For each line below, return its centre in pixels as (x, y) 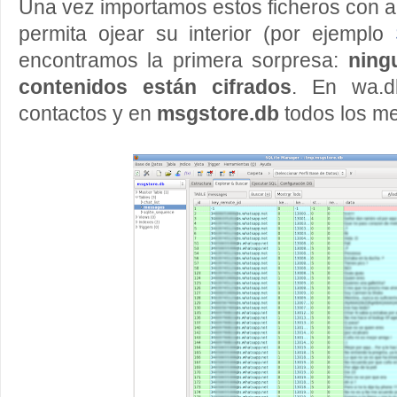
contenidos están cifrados (155, 87)
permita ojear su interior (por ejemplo (207, 34)
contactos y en (88, 114)
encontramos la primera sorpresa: (183, 61)
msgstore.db (221, 114)
